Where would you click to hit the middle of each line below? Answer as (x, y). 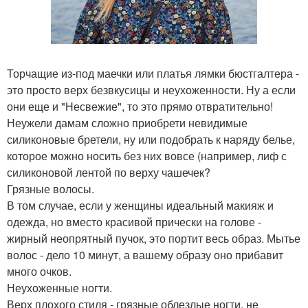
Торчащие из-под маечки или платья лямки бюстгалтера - (153, 73)
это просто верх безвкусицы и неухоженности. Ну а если (151, 90)
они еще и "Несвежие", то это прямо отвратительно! (140, 106)
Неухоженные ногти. (59, 288)
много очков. (39, 271)
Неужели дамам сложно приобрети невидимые (127, 123)
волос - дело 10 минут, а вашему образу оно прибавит (145, 255)
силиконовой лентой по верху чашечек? (109, 172)
